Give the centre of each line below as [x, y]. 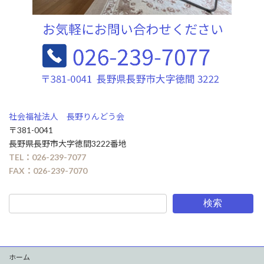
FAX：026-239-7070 [48, 171]
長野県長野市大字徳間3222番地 [68, 144]
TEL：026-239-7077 [47, 157]
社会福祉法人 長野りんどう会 [67, 117]
